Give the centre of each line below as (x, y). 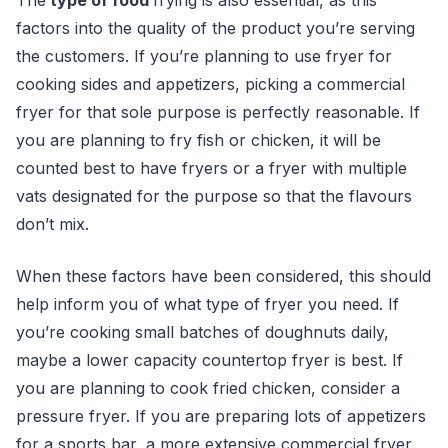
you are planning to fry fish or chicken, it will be (198, 140)
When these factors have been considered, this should (223, 276)
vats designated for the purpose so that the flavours (214, 196)
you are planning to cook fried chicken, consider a (208, 388)
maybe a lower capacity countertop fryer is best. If (209, 360)
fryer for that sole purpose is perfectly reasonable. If (218, 112)
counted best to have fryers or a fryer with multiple (211, 168)
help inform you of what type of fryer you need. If (207, 304)
